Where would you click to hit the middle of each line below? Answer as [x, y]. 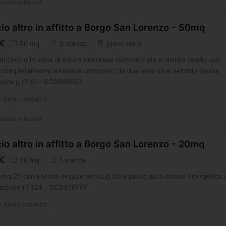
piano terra [123, 43]
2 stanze [72, 43]
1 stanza [71, 160]
